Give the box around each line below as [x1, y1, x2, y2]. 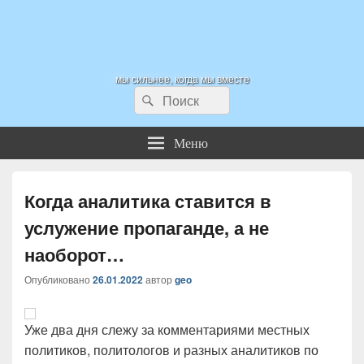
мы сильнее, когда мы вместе [115, 71, 249, 85]
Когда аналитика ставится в [24, 188, 271, 214]
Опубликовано [24, 272, 93, 286]
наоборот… [24, 241, 124, 267]
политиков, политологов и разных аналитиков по [24, 340, 318, 359]
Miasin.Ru [43, 11, 143, 41]
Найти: [133, 86, 174, 105]
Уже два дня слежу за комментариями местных [24, 320, 310, 339]
